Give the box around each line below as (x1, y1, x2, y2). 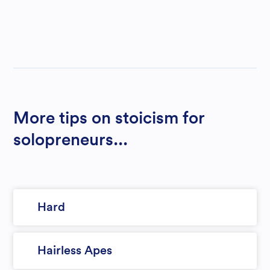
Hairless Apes (37, 245, 113, 257)
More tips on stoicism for (13, 110, 206, 127)
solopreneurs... (13, 131, 128, 149)
